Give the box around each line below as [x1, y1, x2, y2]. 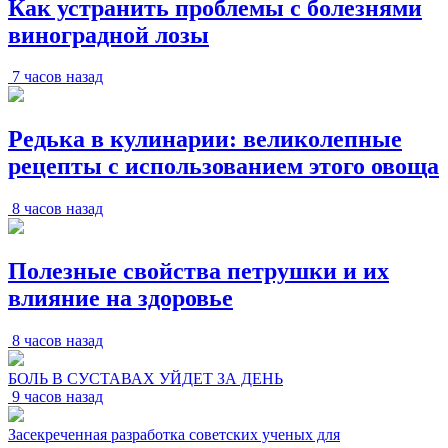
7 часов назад [12, 68, 103, 86]
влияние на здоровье [8, 285, 233, 312]
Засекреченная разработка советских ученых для [8, 426, 340, 444]
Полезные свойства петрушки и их [8, 258, 389, 285]
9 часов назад [12, 388, 103, 406]
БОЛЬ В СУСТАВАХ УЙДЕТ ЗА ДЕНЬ [8, 370, 283, 388]
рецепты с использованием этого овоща [8, 153, 439, 180]
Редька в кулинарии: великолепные [8, 126, 402, 153]
